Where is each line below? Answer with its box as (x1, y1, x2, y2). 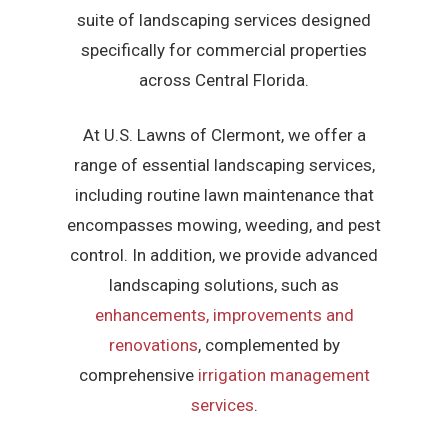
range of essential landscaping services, (73, 155, 375, 175)
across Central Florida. (139, 69, 309, 90)
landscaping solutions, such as (109, 275, 339, 295)
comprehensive (78, 365, 198, 385)
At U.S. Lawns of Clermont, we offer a (82, 125, 366, 145)
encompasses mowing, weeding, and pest (67, 215, 381, 235)
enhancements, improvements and (94, 305, 354, 325)
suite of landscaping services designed (77, 9, 371, 30)
